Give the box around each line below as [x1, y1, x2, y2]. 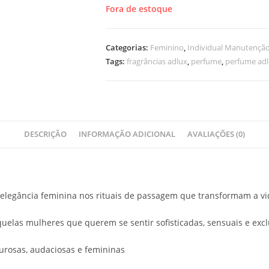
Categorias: [106, 41, 150, 53]
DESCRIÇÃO [24, 128, 67, 139]
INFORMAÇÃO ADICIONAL [79, 128, 175, 139]
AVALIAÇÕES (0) [187, 128, 245, 139]
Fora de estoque [106, 2, 172, 14]
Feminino [150, 41, 184, 53]
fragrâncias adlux [127, 55, 187, 67]
